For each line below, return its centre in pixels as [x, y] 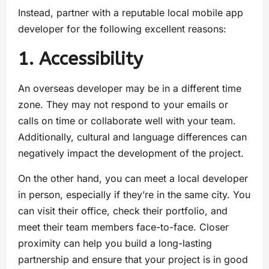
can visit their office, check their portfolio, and [123, 210]
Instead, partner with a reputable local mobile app [131, 12]
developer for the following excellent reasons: [122, 29]
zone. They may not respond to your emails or [123, 104]
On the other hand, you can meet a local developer [133, 178]
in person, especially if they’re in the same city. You [134, 194]
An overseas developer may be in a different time [130, 88]
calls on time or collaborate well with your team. [127, 120]
